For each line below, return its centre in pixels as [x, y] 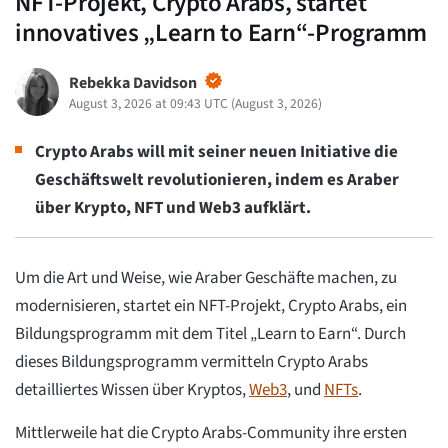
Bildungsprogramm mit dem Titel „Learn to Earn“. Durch [210, 333]
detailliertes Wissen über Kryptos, [132, 389]
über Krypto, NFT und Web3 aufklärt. [173, 208]
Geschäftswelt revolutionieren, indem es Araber [217, 180]
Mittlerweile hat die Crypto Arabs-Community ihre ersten [211, 432]
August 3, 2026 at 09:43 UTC [148, 104]
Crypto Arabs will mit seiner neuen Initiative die [216, 152]
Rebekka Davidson [132, 83]
